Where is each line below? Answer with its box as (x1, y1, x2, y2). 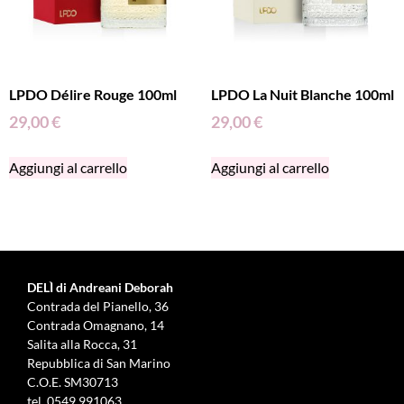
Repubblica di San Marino (27, 354, 170, 371)
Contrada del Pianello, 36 (27, 298, 169, 314)
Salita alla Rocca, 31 (27, 335, 137, 352)
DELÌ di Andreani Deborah (27, 279, 173, 295)
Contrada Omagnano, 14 (27, 317, 164, 333)
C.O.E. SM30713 (27, 373, 118, 390)
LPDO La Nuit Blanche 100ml (211, 85, 394, 103)
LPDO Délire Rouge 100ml (9, 85, 177, 103)
